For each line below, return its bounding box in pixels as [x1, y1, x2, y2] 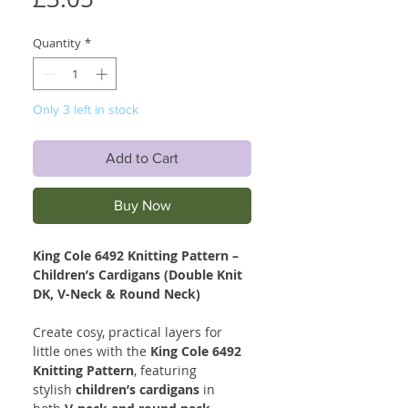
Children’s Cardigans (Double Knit [33, 265, 242, 283]
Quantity [33, 35, 81, 52]
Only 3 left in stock [33, 101, 138, 117]
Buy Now [113, 197, 171, 213]
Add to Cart [106, 149, 178, 166]
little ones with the [33, 342, 150, 360]
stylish [33, 380, 76, 398]
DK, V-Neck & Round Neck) [33, 284, 200, 302]
